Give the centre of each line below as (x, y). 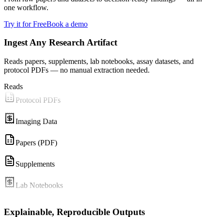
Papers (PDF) (36, 143)
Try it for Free (25, 24)
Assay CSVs (35, 207)
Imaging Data (36, 122)
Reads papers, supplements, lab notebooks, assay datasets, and (99, 62)
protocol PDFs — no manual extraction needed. (77, 70)
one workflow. (26, 7)
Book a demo (67, 24)
